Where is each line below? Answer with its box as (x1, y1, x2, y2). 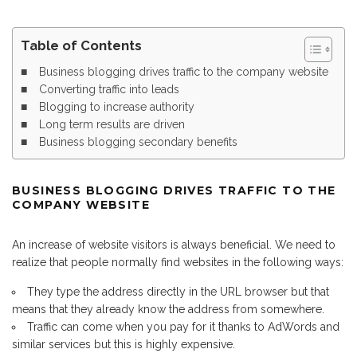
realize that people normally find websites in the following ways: (12, 256, 343, 269)
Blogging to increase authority (38, 100, 194, 114)
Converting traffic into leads (38, 83, 179, 96)
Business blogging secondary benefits (38, 135, 237, 149)
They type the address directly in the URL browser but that (27, 285, 329, 299)
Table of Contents (21, 37, 142, 54)
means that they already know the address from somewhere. (12, 303, 324, 316)
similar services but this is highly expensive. (12, 338, 235, 351)
